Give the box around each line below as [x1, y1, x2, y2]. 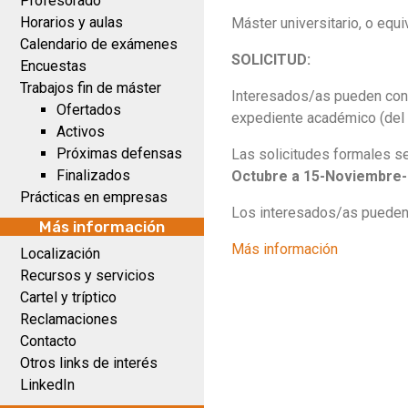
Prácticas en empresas [20, 189, 168, 206]
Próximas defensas [56, 145, 182, 162]
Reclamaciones [20, 311, 117, 328]
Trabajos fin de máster [20, 79, 161, 97]
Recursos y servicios [20, 267, 155, 284]
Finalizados [56, 167, 130, 184]
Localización [20, 245, 100, 262]
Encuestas [20, 57, 87, 75]
